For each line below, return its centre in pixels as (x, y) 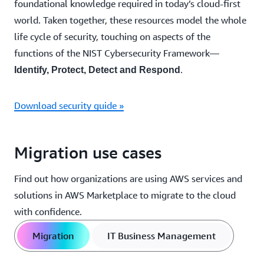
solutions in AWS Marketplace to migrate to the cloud (125, 195)
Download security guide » (69, 106)
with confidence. (48, 212)
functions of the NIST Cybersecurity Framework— (117, 53)
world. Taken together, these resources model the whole (130, 20)
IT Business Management (161, 236)
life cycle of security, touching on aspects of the (112, 37)
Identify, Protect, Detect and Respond (97, 70)
